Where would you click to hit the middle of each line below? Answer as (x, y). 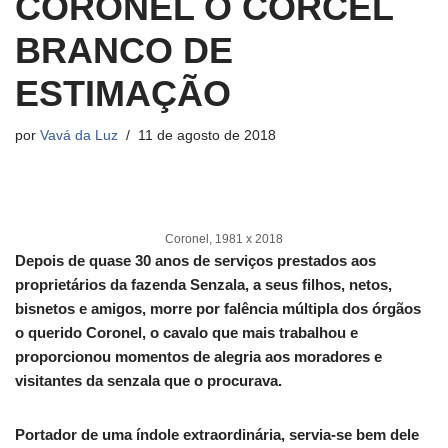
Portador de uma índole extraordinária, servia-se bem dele (217, 435)
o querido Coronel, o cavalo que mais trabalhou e (186, 333)
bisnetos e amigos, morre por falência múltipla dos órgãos (218, 309)
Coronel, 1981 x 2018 (224, 239)
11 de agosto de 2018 (207, 136)
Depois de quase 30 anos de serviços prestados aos (195, 261)
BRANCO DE (124, 51)
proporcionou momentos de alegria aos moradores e (198, 357)
